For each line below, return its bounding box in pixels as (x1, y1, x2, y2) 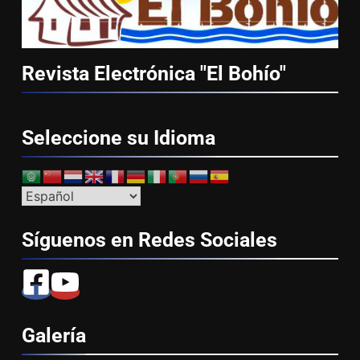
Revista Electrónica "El (22, 62, 228, 86)
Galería (22, 324, 86, 348)
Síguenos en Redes (22, 228, 200, 252)
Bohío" (228, 62, 286, 86)
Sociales (200, 228, 277, 252)
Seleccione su (22, 126, 153, 150)
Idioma (153, 126, 215, 150)
